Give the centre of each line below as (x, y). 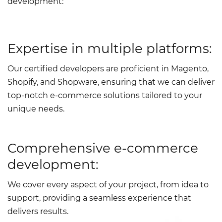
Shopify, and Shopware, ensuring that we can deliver (111, 82)
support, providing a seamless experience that (99, 198)
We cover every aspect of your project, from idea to (108, 185)
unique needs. (36, 109)
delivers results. (38, 212)
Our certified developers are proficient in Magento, (108, 69)
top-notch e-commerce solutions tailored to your (105, 96)
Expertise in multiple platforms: (110, 49)
